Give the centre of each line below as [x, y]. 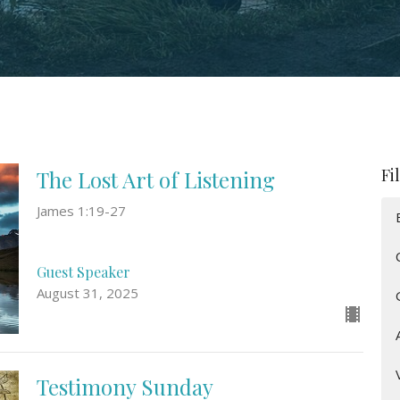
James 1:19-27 [81, 210]
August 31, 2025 [87, 293]
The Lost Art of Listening [155, 179]
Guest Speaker [83, 272]
